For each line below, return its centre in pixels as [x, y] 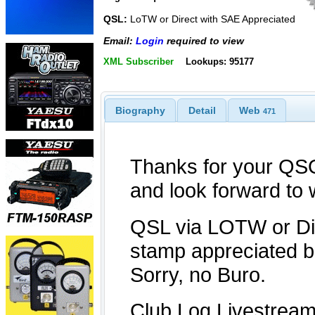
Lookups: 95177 [219, 62]
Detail [202, 110]
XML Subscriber [139, 62]
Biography [140, 110]
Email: [120, 40]
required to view [204, 40]
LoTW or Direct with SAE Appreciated [211, 19]
